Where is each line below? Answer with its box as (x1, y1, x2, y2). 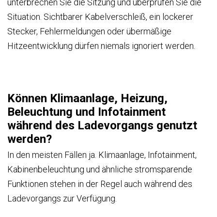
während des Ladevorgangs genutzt (7, 118, 197, 132)
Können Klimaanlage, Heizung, (7, 91, 168, 105)
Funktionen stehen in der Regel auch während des (7, 178, 192, 189)
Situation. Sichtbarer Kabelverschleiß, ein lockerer (7, 11, 193, 22)
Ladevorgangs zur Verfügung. (7, 193, 117, 203)
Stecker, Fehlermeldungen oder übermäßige (7, 26, 171, 36)
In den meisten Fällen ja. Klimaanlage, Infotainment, (7, 149, 197, 160)
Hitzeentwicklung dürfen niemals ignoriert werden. (7, 40, 195, 51)
